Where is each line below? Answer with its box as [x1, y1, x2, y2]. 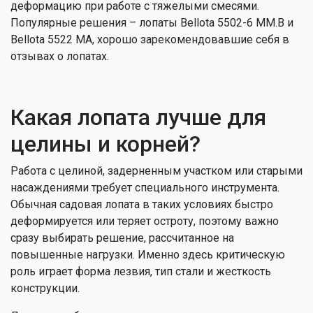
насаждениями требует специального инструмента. [10, 181, 279, 194]
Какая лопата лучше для [10, 104, 266, 131]
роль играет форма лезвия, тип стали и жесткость [10, 265, 271, 278]
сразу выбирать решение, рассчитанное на [10, 231, 234, 245]
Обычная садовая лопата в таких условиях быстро [10, 198, 273, 211]
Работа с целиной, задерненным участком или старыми [10, 164, 303, 177]
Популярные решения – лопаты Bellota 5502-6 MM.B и [10, 16, 293, 29]
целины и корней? [10, 131, 201, 157]
